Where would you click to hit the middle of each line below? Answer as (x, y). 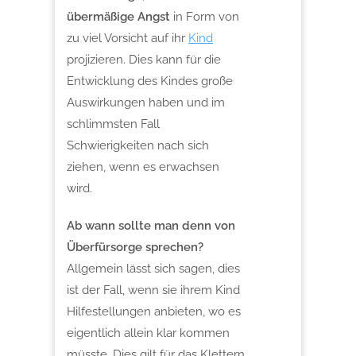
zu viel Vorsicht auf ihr (128, 38)
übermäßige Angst (120, 16)
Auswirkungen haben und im (146, 102)
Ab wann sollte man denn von (151, 225)
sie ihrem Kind (201, 290)
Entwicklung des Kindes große (150, 81)
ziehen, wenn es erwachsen (143, 166)
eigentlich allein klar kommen (148, 333)
